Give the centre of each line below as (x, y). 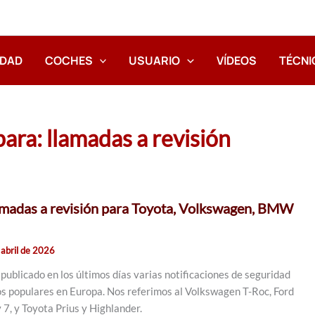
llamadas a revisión (139, 138)
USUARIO (155, 60)
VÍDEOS (237, 60)
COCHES (69, 60)
